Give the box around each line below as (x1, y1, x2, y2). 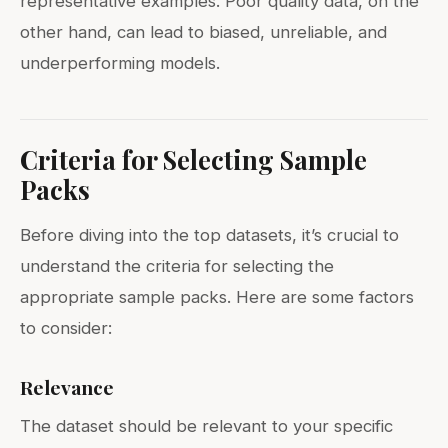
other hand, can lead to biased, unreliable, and (20, 21, 387, 42)
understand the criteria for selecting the (20, 255, 334, 276)
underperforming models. (20, 52, 220, 73)
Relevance (20, 373, 114, 400)
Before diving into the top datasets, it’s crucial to (20, 224, 399, 245)
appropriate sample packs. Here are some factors (20, 286, 414, 307)
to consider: (20, 317, 112, 338)
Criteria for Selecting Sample (20, 141, 367, 176)
